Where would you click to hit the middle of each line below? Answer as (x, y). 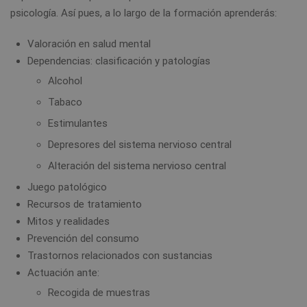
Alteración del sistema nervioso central (137, 166)
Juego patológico (67, 187)
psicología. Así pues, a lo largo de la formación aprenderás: (144, 13)
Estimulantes (78, 124)
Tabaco (65, 102)
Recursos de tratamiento (85, 205)
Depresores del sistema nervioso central (140, 145)
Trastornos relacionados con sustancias (120, 256)
